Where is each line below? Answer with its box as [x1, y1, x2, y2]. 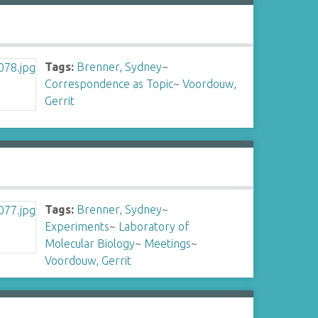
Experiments [45, 220, 110, 233]
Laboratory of [119, 220, 190, 233]
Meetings [144, 237, 192, 250]
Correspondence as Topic [45, 77, 174, 90]
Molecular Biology [45, 237, 136, 250]
